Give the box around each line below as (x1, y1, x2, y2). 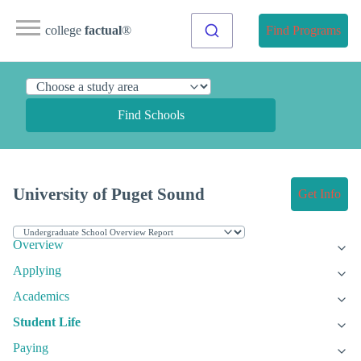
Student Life (13, 315, 81, 330)
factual (85, 23, 122, 37)
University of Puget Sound (13, 185, 205, 204)
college (45, 23, 85, 37)
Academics (13, 289, 69, 304)
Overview (13, 238, 64, 252)
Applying (13, 263, 61, 278)
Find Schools (117, 108, 185, 122)
